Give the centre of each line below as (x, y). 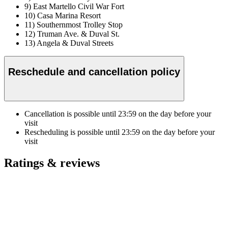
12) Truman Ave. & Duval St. (72, 34)
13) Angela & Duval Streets (69, 43)
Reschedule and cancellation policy (94, 72)
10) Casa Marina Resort (63, 16)
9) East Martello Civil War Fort (74, 7)
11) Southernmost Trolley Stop (74, 25)
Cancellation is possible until (71, 114)
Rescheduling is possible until (73, 132)
